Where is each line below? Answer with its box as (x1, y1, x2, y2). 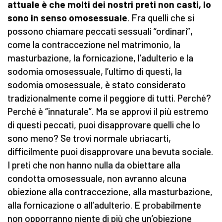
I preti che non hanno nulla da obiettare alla (7, 159, 180, 171)
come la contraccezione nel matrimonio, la (7, 39, 180, 51)
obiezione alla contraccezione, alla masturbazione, (7, 186, 213, 198)
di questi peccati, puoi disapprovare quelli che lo (7, 119, 200, 131)
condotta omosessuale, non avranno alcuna (7, 172, 186, 184)
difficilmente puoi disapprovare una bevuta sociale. (7, 146, 213, 158)
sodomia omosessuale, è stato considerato (7, 79, 186, 91)
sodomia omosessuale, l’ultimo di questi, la (7, 65, 182, 77)
